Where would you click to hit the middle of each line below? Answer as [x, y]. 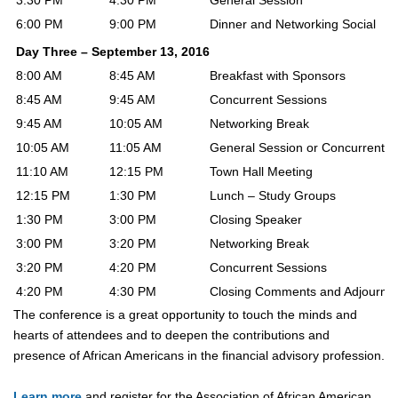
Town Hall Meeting [261, 171]
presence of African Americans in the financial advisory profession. [199, 355]
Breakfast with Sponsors [278, 76]
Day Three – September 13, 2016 [113, 52]
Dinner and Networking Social [293, 24]
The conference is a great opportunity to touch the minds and [185, 314]
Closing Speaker [256, 219]
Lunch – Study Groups [273, 195]
